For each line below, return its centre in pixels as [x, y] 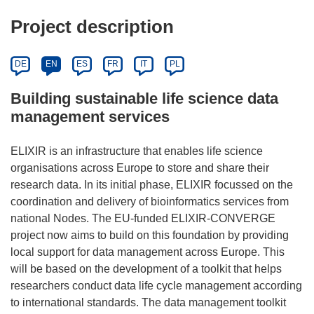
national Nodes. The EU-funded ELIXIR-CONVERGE [143, 218]
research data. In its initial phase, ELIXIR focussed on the [152, 184]
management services [90, 116]
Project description [92, 26]
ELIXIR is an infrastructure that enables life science [137, 151]
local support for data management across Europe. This [148, 252]
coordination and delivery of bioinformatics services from [150, 201]
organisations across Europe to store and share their [140, 168]
